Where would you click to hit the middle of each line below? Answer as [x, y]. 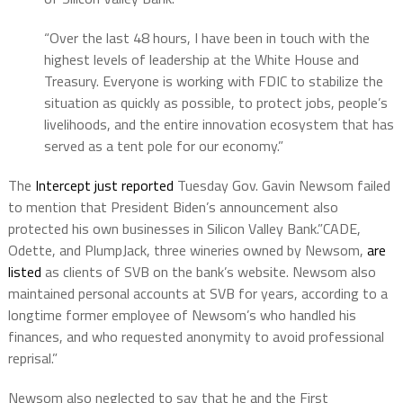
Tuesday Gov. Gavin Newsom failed [282, 185]
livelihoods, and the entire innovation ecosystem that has [219, 124]
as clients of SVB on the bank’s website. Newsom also [208, 271]
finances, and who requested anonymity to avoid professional [196, 336]
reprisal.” [32, 358]
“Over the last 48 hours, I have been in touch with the [206, 37]
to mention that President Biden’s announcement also [173, 206]
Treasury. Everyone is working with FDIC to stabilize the [213, 81]
